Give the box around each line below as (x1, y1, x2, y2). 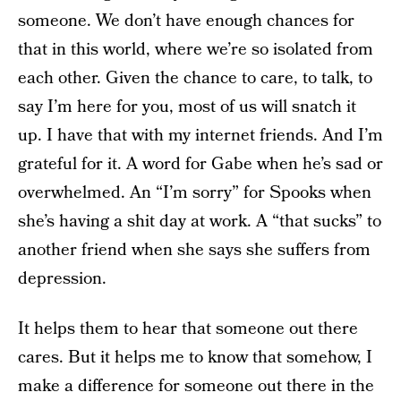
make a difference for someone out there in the (18, 374, 374, 398)
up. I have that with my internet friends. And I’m (18, 124, 383, 148)
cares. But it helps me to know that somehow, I (18, 346, 372, 370)
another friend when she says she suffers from (18, 238, 371, 262)
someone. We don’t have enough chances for (18, 9, 354, 33)
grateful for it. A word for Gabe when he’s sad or (18, 152, 383, 176)
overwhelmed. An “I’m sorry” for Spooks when (18, 181, 371, 205)
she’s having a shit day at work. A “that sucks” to (18, 209, 381, 234)
